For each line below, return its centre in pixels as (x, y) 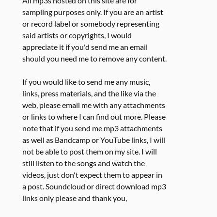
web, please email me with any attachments (94, 105)
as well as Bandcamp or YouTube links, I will (94, 139)
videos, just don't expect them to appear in (93, 174)
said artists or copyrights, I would (77, 35)
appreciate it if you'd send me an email (85, 46)
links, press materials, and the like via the (89, 93)
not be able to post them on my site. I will (90, 151)
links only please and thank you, (75, 198)
